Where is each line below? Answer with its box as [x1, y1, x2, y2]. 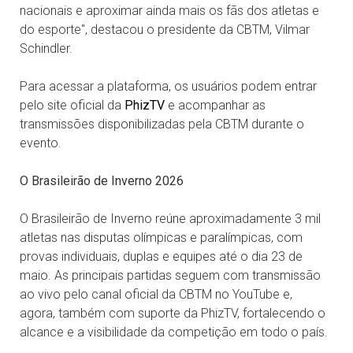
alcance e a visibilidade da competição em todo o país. [20, 324, 328, 340]
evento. [20, 135, 61, 150]
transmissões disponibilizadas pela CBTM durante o [20, 116, 304, 132]
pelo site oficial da [20, 97, 124, 113]
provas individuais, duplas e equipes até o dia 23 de [20, 248, 303, 264]
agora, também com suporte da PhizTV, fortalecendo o [20, 305, 325, 321]
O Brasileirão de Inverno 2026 [20, 173, 184, 188]
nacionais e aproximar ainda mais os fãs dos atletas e [20, 2, 319, 18]
